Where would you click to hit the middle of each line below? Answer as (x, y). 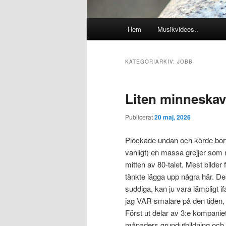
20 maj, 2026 (173, 117)
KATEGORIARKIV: (151, 62)
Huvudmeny (107, 24)
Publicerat (140, 117)
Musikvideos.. (178, 29)
